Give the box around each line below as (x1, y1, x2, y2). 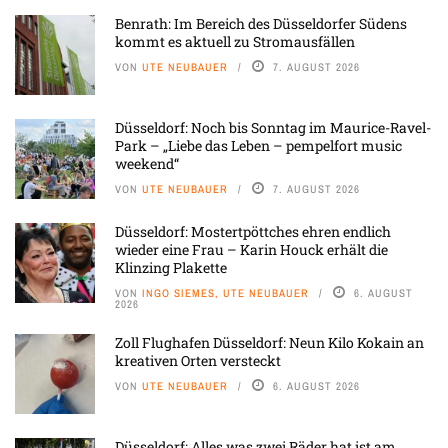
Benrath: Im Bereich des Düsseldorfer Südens (115, 14, 407, 34)
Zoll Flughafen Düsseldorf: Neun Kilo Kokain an (115, 333, 424, 353)
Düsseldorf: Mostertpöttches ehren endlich (115, 222, 391, 242)
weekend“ (115, 154, 179, 174)
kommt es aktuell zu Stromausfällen (115, 32, 355, 52)
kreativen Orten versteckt (115, 351, 281, 371)
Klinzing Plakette (115, 258, 227, 278)
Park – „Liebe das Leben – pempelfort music (115, 136, 402, 156)
